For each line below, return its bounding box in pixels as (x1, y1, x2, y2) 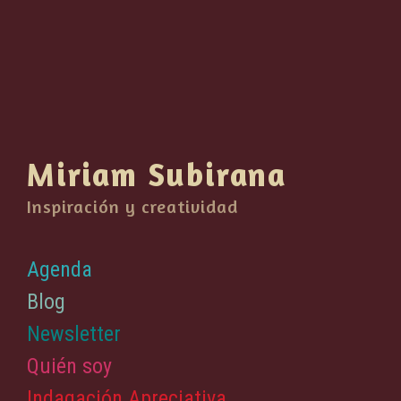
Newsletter (27, 321, 121, 346)
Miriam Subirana (27, 155, 286, 193)
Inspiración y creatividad (27, 195, 238, 218)
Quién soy (27, 354, 112, 379)
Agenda (27, 257, 92, 282)
